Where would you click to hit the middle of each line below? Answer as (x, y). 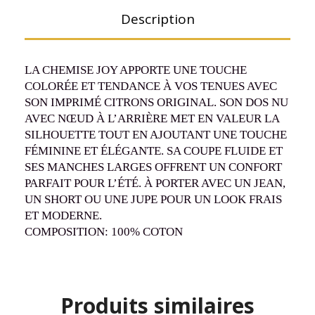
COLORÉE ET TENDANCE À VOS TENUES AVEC (151, 86)
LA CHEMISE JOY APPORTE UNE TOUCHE (136, 70)
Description (157, 19)
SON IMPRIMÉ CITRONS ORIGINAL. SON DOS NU (156, 102)
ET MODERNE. (63, 216)
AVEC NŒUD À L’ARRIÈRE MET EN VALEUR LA (152, 118)
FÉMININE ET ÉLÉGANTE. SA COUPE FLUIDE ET (154, 151)
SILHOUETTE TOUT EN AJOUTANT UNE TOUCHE (156, 135)
